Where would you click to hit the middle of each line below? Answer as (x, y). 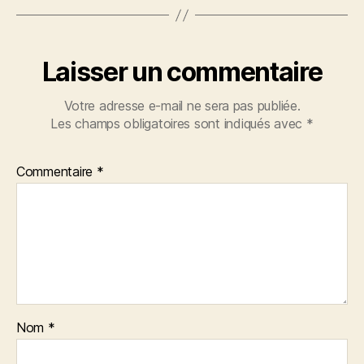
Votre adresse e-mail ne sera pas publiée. (182, 106)
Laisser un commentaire (182, 72)
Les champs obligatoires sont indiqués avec (178, 124)
